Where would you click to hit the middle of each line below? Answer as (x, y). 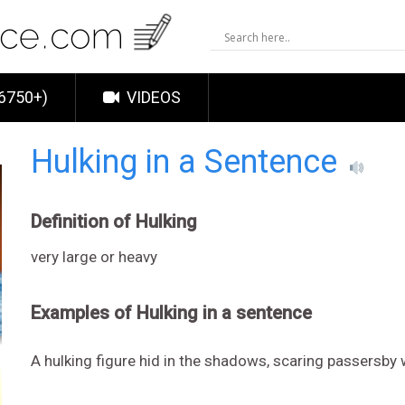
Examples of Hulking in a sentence (171, 313)
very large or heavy (94, 257)
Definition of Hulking (113, 221)
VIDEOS (152, 97)
